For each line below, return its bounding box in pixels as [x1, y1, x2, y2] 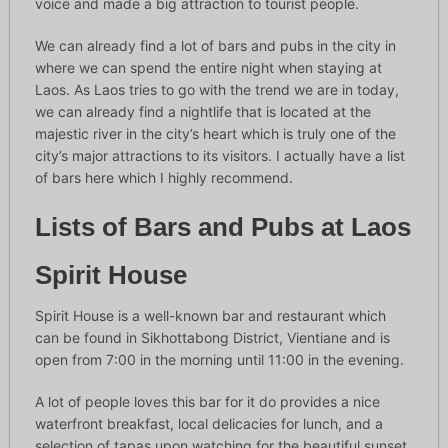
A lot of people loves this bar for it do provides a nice [34, 393, 380, 411]
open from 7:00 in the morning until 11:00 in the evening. [34, 351, 404, 369]
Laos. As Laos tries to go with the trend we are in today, [34, 81, 399, 99]
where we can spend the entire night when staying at [34, 59, 382, 77]
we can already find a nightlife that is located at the [34, 103, 371, 121]
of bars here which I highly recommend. [34, 169, 293, 187]
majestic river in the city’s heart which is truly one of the [34, 125, 396, 143]
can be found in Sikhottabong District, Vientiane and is [34, 329, 390, 347]
